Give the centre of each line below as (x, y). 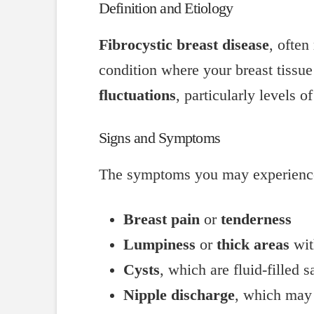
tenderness (257, 219)
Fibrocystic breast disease (184, 45)
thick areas (253, 244)
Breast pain (162, 219)
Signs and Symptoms (159, 138)
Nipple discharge (179, 295)
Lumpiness (160, 244)
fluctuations (137, 96)
